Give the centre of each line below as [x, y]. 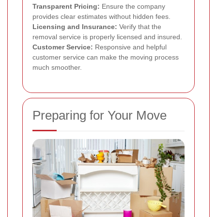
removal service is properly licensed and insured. [107, 37]
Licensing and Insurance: [75, 27]
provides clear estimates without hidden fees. [101, 17]
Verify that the [139, 27]
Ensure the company [132, 7]
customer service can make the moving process [106, 57]
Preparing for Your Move [100, 116]
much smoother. [57, 68]
